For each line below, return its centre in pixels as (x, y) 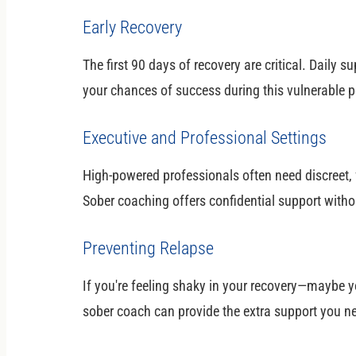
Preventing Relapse (148, 248)
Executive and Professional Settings (205, 137)
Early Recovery (132, 27)
